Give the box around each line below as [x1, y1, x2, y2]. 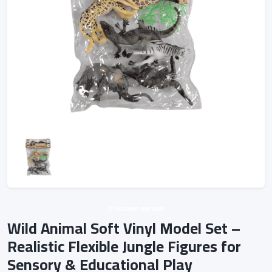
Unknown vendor [107, 201, 165, 216]
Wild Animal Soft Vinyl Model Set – [7, 214, 240, 243]
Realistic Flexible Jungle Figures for [7, 232, 241, 261]
